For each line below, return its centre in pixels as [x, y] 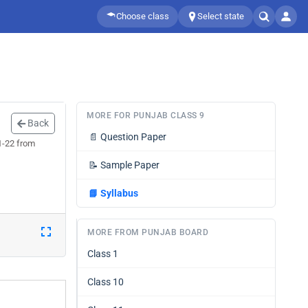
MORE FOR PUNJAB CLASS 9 [146, 115]
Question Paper [133, 137]
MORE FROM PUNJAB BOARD [148, 232]
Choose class [143, 16]
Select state [221, 16]
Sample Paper [130, 165]
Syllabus [119, 193]
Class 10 [106, 282]
